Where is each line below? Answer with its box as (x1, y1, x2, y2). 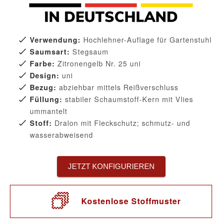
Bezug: (30, 82, 56, 93)
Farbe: (30, 58, 55, 69)
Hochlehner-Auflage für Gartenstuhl (81, 34, 212, 45)
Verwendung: (30, 35, 81, 45)
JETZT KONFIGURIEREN (67, 162, 155, 170)
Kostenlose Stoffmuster (81, 195, 181, 207)
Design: (30, 70, 59, 81)
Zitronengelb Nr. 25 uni (55, 58, 141, 69)
